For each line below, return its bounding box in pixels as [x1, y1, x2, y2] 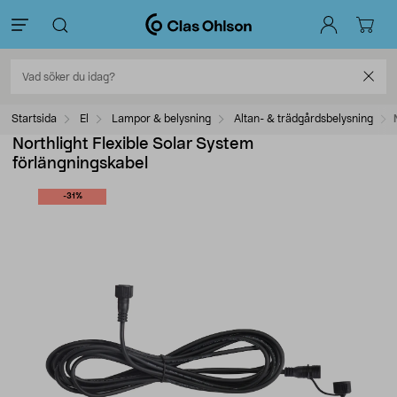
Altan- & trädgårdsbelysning [234, 113, 373, 124]
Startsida [12, 113, 57, 124]
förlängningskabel [12, 156, 148, 172]
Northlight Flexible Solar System [12, 136, 253, 152]
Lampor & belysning [112, 113, 211, 124]
